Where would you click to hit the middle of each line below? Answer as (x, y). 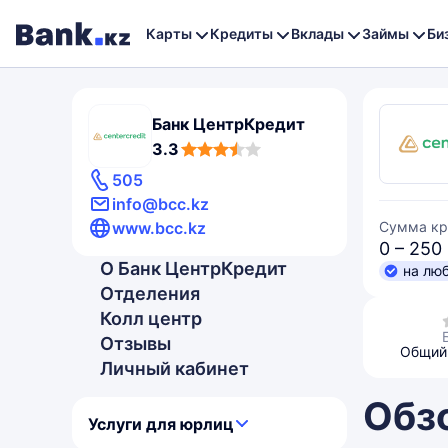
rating (93, 162)
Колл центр (151, 318)
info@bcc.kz (160, 204)
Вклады (317, 33)
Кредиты (241, 33)
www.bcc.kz (159, 228)
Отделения (150, 293)
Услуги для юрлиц (161, 424)
